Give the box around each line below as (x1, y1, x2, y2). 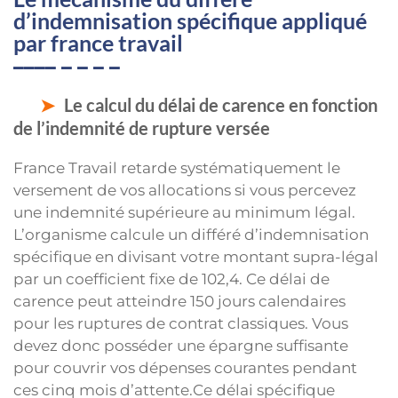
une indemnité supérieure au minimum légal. (13, 203, 355, 222)
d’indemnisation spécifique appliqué (13, 7, 367, 35)
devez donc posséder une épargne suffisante (13, 337, 348, 355)
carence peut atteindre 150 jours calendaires (13, 292, 346, 311)
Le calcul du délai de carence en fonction (64, 94, 378, 116)
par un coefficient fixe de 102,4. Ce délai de (13, 270, 330, 289)
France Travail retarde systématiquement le (13, 159, 340, 178)
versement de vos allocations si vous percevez (13, 181, 356, 200)
